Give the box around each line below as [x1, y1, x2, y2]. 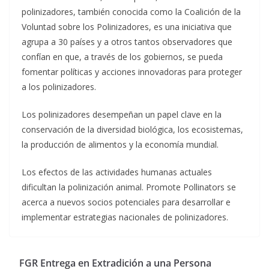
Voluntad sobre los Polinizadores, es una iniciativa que [22, 21, 232, 33]
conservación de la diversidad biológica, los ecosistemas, [22, 124, 243, 136]
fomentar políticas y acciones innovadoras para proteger [22, 66, 242, 78]
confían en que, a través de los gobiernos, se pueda [22, 51, 223, 63]
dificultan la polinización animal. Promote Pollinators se [22, 181, 236, 193]
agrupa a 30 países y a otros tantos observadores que [22, 36, 232, 48]
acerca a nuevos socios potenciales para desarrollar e [22, 196, 231, 208]
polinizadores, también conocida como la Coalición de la [22, 6, 241, 18]
